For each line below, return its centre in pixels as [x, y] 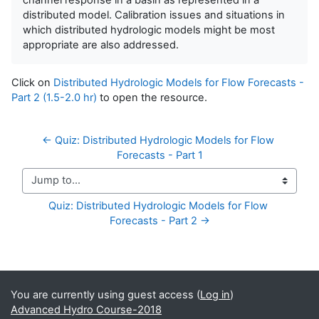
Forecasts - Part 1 [159, 155]
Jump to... [46, 187]
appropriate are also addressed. [101, 45]
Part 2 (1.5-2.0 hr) [54, 97]
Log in [215, 295]
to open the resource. [152, 97]
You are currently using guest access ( [105, 295]
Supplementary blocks [89, 267]
